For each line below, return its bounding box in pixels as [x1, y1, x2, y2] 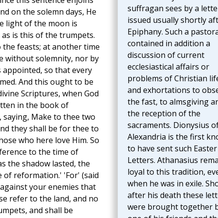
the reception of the [127, 108, 200, 119]
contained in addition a [127, 38, 210, 49]
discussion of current [127, 50, 204, 61]
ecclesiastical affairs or [127, 61, 209, 73]
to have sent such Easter [127, 143, 217, 154]
